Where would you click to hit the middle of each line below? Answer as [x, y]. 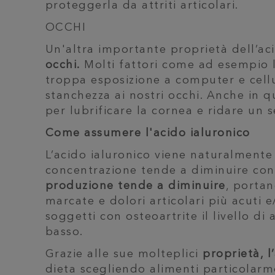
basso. [64, 232]
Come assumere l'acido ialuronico [148, 133]
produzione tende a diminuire [135, 186]
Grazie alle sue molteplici [124, 254]
